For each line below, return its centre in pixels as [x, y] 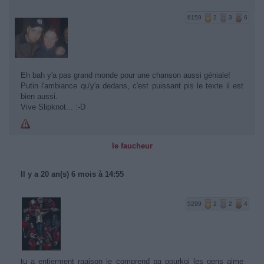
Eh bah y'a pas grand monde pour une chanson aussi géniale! [126, 75]
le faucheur [132, 146]
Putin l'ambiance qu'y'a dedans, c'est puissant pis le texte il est [132, 85]
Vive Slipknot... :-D [53, 107]
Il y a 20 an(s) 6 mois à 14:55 [72, 174]
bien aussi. [39, 96]
